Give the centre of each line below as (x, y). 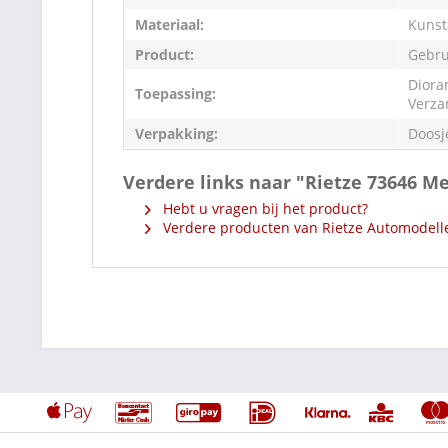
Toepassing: (175, 93)
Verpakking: (176, 133)
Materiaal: (169, 24)
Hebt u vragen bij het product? (263, 208)
